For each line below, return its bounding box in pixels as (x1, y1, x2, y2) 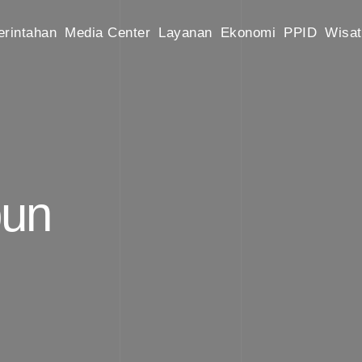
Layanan (158, 25, 213, 40)
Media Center (65, 25, 150, 40)
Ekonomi (220, 25, 276, 40)
